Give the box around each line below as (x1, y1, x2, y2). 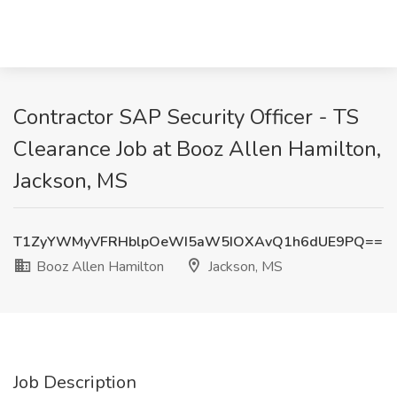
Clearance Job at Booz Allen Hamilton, (13, 135, 381, 163)
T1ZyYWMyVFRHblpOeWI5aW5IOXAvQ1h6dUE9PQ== (13, 232, 383, 252)
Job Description (13, 370, 136, 394)
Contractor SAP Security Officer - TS (13, 103, 359, 131)
